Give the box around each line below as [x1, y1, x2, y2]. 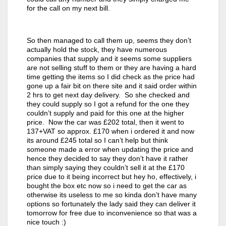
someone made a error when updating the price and [27, 145, 193, 154]
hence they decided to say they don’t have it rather [27, 154, 188, 163]
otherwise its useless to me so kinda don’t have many [27, 191, 197, 199]
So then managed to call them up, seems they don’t [27, 36, 191, 45]
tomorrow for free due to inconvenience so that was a [27, 209, 197, 217]
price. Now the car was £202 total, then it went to [27, 118, 184, 127]
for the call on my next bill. [27, 4, 110, 13]
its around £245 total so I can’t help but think [27, 136, 168, 145]
